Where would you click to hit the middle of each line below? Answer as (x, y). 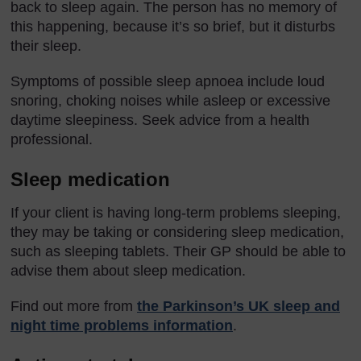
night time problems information (122, 325)
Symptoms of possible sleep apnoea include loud (168, 81)
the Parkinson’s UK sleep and (239, 306)
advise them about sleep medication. (128, 270)
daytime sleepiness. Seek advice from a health (160, 120)
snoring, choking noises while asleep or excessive (170, 100)
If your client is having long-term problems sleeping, (176, 212)
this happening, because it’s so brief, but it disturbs (173, 26)
